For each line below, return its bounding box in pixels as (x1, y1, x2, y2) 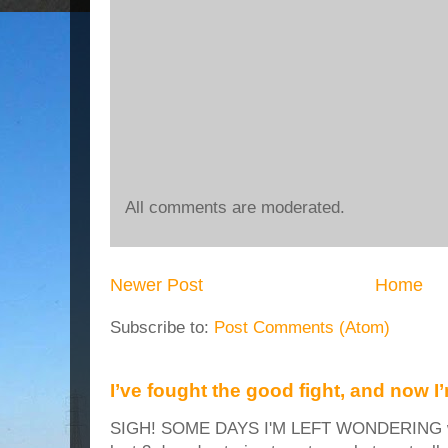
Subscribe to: (110, 318, 214, 338)
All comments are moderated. (125, 198, 345, 218)
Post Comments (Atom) (214, 318, 390, 338)
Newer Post (110, 275, 203, 296)
